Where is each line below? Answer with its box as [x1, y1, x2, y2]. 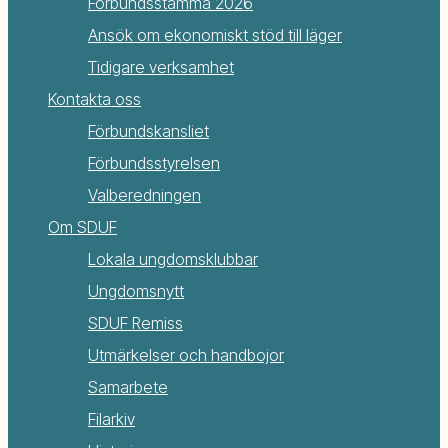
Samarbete [88, 377, 168, 398]
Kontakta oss [48, 89, 141, 110]
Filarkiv [88, 409, 135, 430]
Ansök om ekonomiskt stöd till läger [88, 25, 342, 46]
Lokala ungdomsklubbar [88, 249, 258, 270]
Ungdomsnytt [88, 281, 184, 302]
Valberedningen [88, 185, 201, 206]
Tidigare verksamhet [88, 57, 234, 78]
